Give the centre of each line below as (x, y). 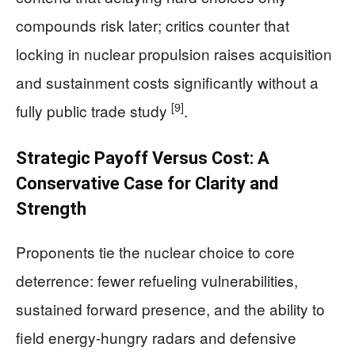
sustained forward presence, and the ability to (170, 309)
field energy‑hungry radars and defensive (156, 338)
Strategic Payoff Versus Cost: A (143, 158)
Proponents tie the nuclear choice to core (155, 252)
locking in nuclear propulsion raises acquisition (174, 54)
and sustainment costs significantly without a (167, 82)
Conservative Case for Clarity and (147, 184)
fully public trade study (94, 111)
